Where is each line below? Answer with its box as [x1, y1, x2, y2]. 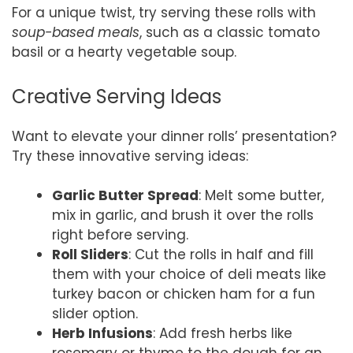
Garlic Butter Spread [52, 186, 199, 205]
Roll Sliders [52, 245, 128, 264]
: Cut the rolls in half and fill [128, 245, 314, 264]
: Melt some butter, [199, 186, 324, 205]
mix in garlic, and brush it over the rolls [52, 206, 314, 225]
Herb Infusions [52, 324, 153, 343]
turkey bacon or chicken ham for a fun [52, 284, 315, 303]
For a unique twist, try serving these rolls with [12, 3, 316, 22]
